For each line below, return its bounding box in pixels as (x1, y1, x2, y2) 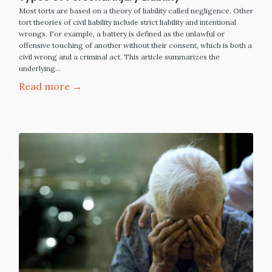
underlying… (19, 64, 61, 73)
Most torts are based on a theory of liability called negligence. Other (19, 6, 253, 16)
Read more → (19, 80, 82, 93)
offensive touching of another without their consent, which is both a (19, 41, 252, 50)
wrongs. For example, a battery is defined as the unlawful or (19, 29, 225, 39)
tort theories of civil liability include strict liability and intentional (19, 18, 236, 27)
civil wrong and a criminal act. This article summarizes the (19, 52, 220, 62)
